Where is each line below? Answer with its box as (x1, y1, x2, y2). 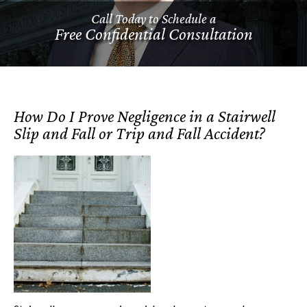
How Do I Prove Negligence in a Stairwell (14, 107, 275, 125)
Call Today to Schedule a (91, 11, 216, 26)
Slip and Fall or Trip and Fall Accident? (14, 124, 265, 143)
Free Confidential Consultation (54, 25, 253, 43)
